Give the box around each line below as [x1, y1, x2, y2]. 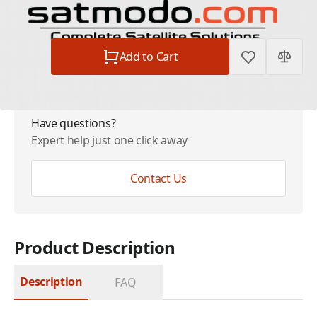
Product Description [14, 236, 175, 259]
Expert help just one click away [31, 132, 188, 148]
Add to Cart [119, 49, 178, 64]
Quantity [13, 38, 59, 54]
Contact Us [130, 171, 187, 186]
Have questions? [31, 115, 116, 131]
